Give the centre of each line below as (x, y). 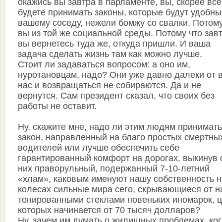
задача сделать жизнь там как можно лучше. (110, 54)
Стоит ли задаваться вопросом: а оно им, (104, 65)
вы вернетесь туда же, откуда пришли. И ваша (114, 44)
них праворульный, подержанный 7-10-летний (114, 169)
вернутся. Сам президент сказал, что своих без (116, 96)
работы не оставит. (57, 106)
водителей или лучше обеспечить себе (99, 148)
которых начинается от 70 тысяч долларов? (109, 210)
